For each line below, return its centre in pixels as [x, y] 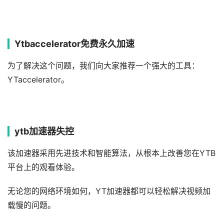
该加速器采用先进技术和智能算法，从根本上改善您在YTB [111, 153]
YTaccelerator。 [38, 80]
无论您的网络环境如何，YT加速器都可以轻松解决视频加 [109, 191]
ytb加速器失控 [44, 131]
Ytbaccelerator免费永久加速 [74, 44]
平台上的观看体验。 [43, 167]
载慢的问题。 [31, 205]
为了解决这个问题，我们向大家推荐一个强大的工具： [103, 66]
